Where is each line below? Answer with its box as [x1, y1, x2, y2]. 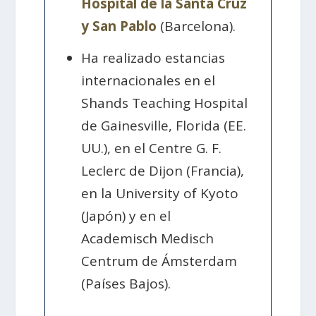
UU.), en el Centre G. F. [81, 139, 222, 158]
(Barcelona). [157, 17, 236, 36]
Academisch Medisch [81, 229, 214, 248]
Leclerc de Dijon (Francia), [81, 162, 245, 181]
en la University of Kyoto [81, 184, 239, 203]
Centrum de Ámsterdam [81, 252, 238, 271]
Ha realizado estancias [81, 49, 226, 68]
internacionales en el [81, 71, 216, 90]
